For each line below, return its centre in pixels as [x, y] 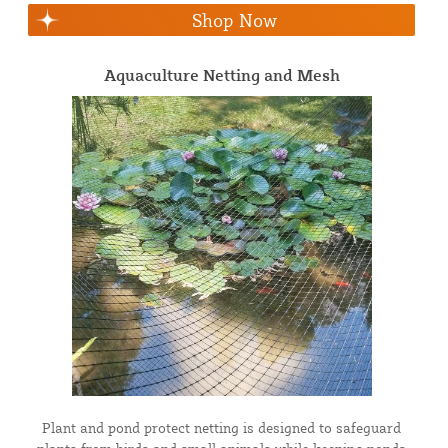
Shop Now [234, 19]
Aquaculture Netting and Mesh [221, 74]
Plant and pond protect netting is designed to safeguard [221, 427]
